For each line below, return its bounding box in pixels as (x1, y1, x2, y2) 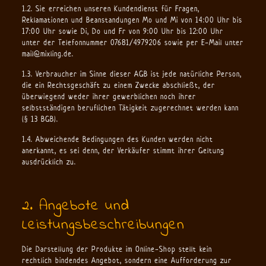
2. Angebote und (21, 195, 129, 217)
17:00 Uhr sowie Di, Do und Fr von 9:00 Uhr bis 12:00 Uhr (21, 26, 223, 36)
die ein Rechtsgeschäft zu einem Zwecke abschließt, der (21, 80, 215, 90)
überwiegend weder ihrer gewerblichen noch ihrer (21, 91, 196, 102)
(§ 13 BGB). (21, 114, 58, 124)
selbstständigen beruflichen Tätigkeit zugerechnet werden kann (21, 103, 239, 113)
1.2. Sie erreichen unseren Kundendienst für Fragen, (21, 4, 199, 14)
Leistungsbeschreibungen (21, 214, 185, 236)
